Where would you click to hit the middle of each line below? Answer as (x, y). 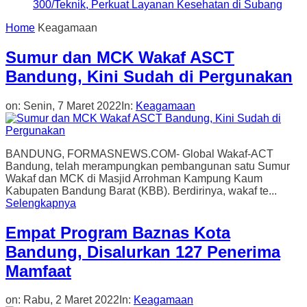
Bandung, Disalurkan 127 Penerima (143, 251)
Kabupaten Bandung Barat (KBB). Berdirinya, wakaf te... (141, 191)
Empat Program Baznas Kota (118, 232)
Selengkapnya (41, 203)
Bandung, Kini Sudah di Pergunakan (149, 76)
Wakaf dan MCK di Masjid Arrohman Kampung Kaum (134, 178)
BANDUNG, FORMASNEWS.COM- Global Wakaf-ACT (139, 153)
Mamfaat (38, 271)
